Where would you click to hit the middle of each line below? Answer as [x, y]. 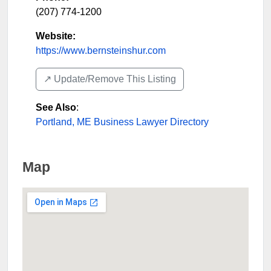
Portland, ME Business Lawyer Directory [122, 122]
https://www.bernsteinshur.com [101, 50]
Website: [56, 36]
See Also [56, 107]
